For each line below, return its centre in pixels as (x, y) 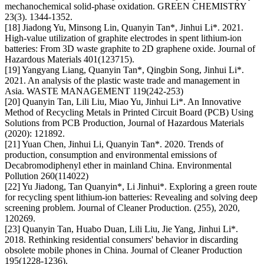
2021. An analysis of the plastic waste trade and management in (122, 81)
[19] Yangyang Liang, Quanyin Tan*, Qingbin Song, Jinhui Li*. (124, 70)
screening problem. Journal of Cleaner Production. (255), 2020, (122, 208)
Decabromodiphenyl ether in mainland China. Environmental (118, 166)
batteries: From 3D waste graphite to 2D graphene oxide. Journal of (130, 49)
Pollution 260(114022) (47, 176)
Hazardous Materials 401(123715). (70, 60)
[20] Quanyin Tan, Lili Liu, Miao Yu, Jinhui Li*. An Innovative (123, 102)
